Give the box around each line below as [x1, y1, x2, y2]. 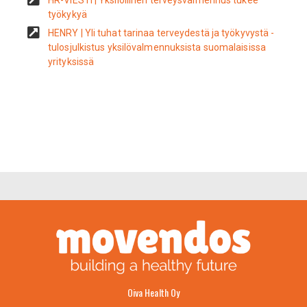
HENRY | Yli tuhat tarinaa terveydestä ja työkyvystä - [48, 27, 275, 38]
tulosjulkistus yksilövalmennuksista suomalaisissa [48, 41, 266, 53]
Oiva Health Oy [127, 284, 180, 299]
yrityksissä [48, 56, 95, 67]
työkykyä [48, 8, 87, 20]
